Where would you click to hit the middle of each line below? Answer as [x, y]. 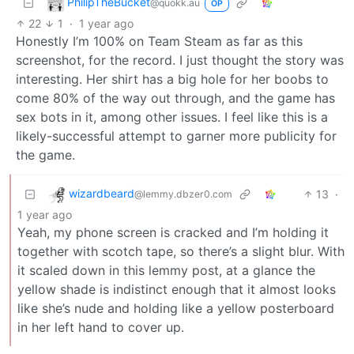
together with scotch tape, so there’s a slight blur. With [181, 251]
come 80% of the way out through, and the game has [175, 98]
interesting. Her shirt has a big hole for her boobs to [172, 79]
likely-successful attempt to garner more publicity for [176, 136]
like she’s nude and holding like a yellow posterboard [176, 308]
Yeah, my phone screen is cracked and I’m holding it [173, 232]
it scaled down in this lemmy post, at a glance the [166, 270]
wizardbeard [102, 194]
